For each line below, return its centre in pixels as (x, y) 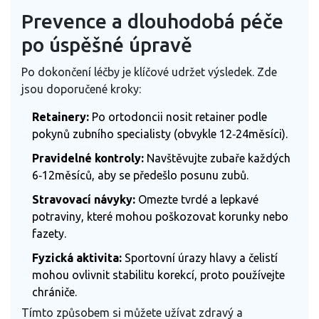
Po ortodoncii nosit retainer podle (178, 116)
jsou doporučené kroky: (81, 89)
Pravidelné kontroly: (88, 158)
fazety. (49, 233)
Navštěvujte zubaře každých (217, 158)
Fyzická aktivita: (77, 257)
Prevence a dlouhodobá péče (152, 21)
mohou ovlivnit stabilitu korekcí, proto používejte (158, 274)
